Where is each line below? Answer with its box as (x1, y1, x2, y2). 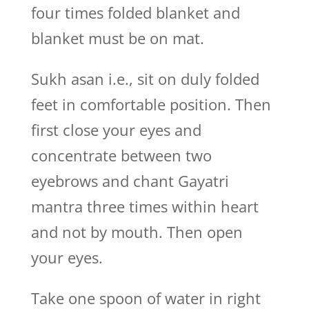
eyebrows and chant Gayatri (30, 170, 229, 191)
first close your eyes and (30, 119, 201, 140)
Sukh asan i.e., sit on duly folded (30, 68, 259, 89)
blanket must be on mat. (30, 28, 204, 48)
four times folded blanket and (30, 2, 240, 23)
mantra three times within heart (30, 196, 259, 217)
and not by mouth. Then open (30, 221, 243, 242)
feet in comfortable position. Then (30, 94, 271, 114)
